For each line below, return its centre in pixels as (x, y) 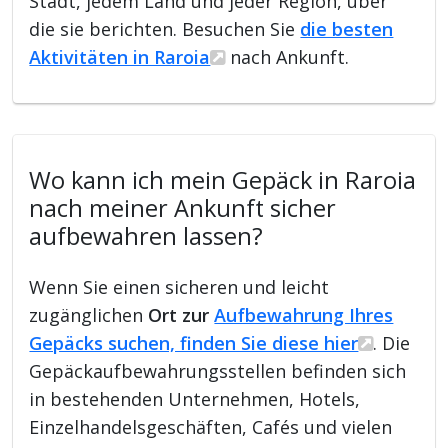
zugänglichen (89, 314)
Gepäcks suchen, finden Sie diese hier (194, 342)
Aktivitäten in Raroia (120, 56)
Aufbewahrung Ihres (304, 314)
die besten (347, 28)
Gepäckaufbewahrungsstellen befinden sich (218, 370)
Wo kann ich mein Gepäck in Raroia (223, 179)
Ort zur (181, 314)
